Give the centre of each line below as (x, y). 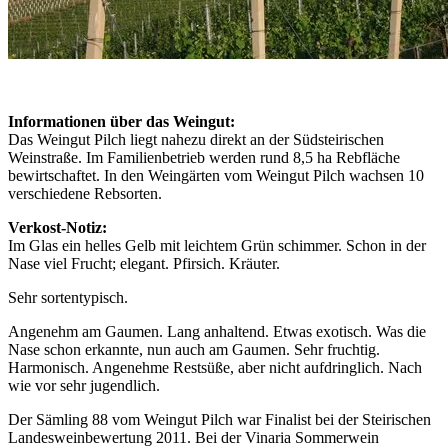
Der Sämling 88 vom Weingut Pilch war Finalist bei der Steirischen (219, 419)
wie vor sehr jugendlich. (84, 385)
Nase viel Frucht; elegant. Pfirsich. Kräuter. (144, 263)
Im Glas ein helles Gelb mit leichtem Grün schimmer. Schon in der (217, 245)
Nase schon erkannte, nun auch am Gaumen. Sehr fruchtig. (194, 349)
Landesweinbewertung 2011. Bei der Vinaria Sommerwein (193, 437)
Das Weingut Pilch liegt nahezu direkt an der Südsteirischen (196, 139)
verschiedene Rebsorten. (85, 193)
